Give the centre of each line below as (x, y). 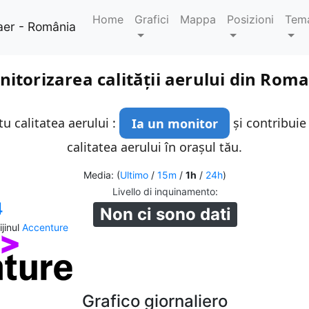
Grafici (152, 19)
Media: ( (101, 175)
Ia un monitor (175, 123)
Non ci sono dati (165, 215)
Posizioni (251, 19)
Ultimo (134, 175)
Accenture (45, 228)
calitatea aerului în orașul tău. (154, 147)
